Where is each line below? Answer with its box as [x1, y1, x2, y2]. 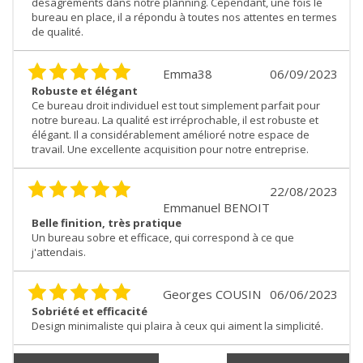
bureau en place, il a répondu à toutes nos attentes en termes [32, 9, 337, 24]
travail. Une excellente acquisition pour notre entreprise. [32, 141, 309, 156]
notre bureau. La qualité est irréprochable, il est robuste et [32, 112, 318, 127]
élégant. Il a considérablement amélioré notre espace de [32, 126, 310, 142]
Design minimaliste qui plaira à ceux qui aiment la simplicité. [32, 318, 323, 333]
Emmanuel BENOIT [163, 199, 270, 216]
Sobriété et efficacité [32, 303, 147, 318]
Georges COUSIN [163, 285, 261, 302]
